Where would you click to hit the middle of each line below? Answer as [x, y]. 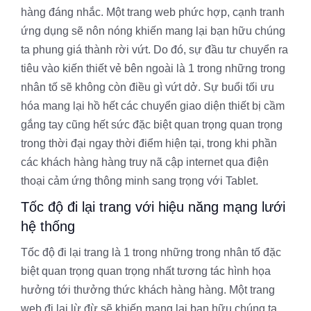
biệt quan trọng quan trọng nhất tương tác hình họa [146, 271]
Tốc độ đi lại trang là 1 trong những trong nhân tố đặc [151, 252]
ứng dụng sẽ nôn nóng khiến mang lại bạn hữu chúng [153, 31]
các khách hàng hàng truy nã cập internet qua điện [145, 162]
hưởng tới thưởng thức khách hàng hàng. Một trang [148, 290]
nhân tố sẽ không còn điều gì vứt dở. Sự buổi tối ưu [148, 87]
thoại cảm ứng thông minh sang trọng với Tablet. [140, 181]
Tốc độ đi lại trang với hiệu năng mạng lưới [153, 207]
